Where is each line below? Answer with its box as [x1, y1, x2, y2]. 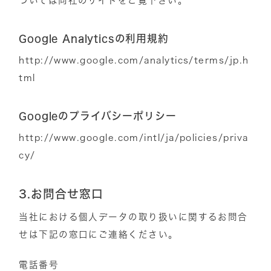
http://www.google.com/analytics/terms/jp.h [19, 54, 249, 66]
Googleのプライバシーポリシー [19, 109, 177, 122]
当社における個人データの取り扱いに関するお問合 [19, 211, 248, 223]
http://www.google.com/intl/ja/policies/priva [19, 132, 249, 143]
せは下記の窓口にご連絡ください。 [19, 229, 178, 240]
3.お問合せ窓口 [19, 186, 103, 201]
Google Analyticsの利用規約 [19, 31, 169, 45]
